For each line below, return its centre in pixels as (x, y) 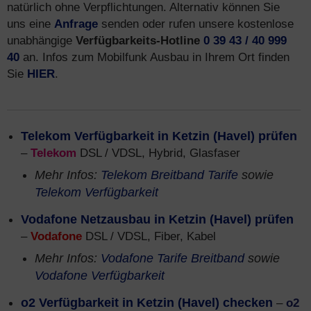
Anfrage (76, 24)
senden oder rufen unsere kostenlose (196, 24)
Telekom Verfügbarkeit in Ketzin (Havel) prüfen (159, 136)
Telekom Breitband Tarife (169, 175)
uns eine (31, 24)
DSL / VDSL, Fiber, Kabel (149, 236)
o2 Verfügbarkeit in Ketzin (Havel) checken (147, 303)
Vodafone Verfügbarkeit (100, 276)
